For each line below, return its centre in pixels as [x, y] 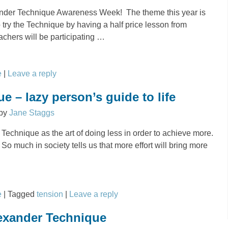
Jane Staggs [32, 113]
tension [50, 194]
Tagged [21, 194]
